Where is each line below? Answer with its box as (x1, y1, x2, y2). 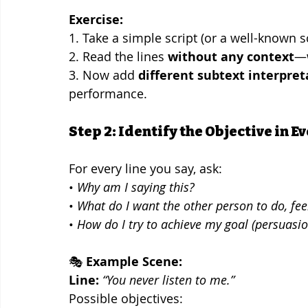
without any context (168, 47, 294, 65)
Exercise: (69, 10, 123, 28)
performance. (69, 85, 147, 102)
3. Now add (69, 66, 138, 83)
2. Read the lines (69, 47, 168, 65)
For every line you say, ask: (69, 159, 222, 177)
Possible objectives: (69, 289, 183, 307)
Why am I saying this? (77, 178, 195, 195)
